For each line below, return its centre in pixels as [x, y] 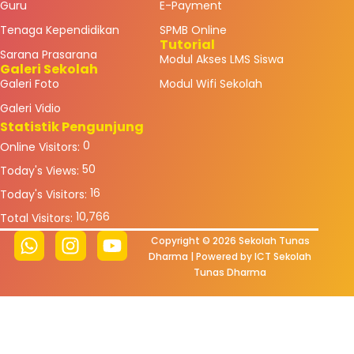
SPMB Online [193, 30]
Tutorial [187, 45]
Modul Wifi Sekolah [211, 84]
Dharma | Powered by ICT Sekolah [230, 256]
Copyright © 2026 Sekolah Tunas [230, 240]
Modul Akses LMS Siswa [221, 60]
